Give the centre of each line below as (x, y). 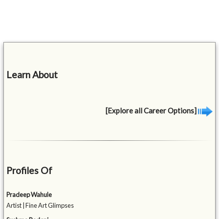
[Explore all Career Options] (152, 110)
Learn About (32, 74)
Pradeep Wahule (29, 195)
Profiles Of (30, 171)
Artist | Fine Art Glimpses (40, 206)
